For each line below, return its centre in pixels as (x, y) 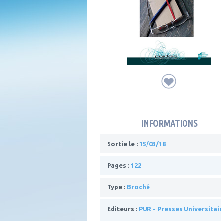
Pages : (119, 165)
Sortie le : (123, 143)
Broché (138, 187)
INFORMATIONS (169, 123)
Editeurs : (123, 208)
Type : (117, 187)
